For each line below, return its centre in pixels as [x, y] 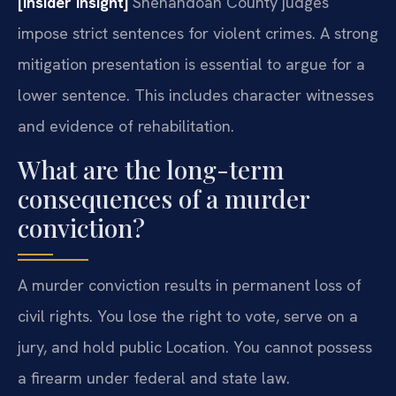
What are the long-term [151, 169]
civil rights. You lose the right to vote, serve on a [188, 316]
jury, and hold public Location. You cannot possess [195, 346]
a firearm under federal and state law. [154, 377]
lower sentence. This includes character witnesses [196, 95]
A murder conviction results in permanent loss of [190, 285]
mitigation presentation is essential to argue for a [191, 65]
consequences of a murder [164, 198]
